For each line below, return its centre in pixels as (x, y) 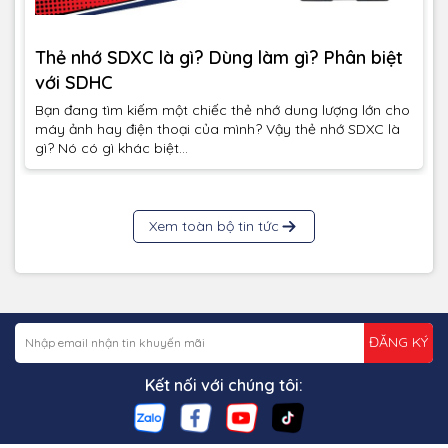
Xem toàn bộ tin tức (214, 225)
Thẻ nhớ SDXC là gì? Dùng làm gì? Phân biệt (219, 58)
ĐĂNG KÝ (398, 342)
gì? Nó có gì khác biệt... (111, 147)
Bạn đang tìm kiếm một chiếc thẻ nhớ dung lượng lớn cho (222, 109)
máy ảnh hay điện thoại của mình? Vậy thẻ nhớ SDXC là (217, 128)
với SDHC (74, 83)
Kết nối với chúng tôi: (224, 384)
